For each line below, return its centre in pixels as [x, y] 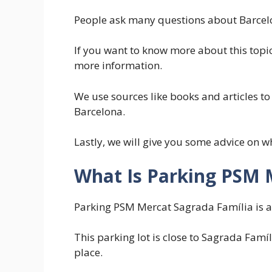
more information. [118, 66]
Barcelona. [100, 111]
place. [88, 253]
